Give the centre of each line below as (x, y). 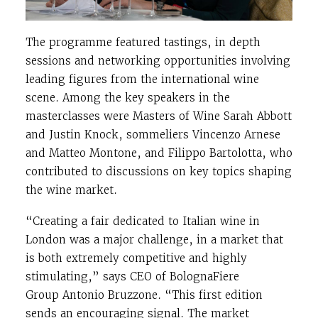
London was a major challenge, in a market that (154, 240)
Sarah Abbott (258, 116)
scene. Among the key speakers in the (128, 98)
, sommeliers (155, 135)
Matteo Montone (93, 153)
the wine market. (71, 190)
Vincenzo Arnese (236, 135)
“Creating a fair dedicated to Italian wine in (143, 221)
